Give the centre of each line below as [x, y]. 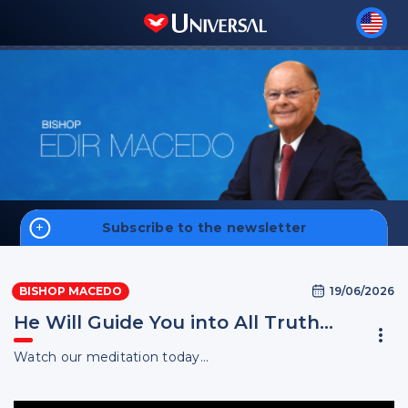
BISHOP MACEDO [71, 291]
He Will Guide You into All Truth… [173, 322]
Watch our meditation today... [112, 357]
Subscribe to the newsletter [204, 228]
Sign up [204, 378]
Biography [59, 301]
